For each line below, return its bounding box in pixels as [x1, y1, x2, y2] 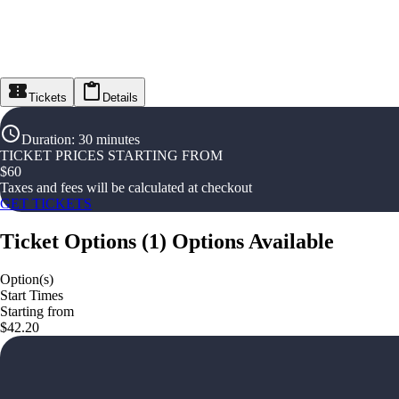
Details [102, 91, 138, 105]
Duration [21, 132, 71, 148]
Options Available [172, 230, 334, 254]
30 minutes [78, 132, 140, 148]
